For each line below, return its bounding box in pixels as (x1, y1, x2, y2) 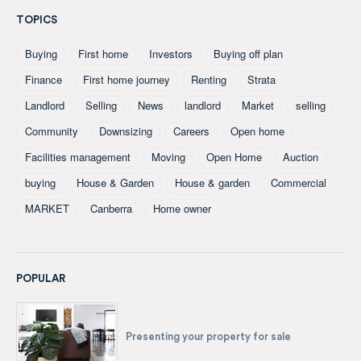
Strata (247, 71, 276, 87)
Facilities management (24, 148, 131, 164)
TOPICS (16, 14, 57, 25)
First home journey (82, 71, 170, 87)
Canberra (89, 200, 132, 216)
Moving (151, 148, 185, 164)
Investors (148, 45, 193, 61)
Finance (24, 71, 62, 87)
